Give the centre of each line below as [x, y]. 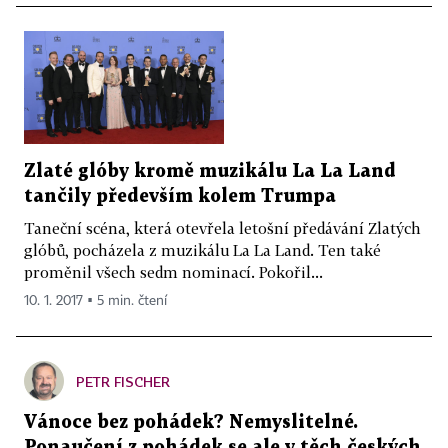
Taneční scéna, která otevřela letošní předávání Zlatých [222, 227]
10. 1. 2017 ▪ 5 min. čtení [95, 300]
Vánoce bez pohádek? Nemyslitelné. [191, 422]
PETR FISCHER [123, 381]
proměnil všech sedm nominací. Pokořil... [173, 271]
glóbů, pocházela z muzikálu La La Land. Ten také [202, 249]
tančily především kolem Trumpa [180, 196]
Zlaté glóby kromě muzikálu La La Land [210, 171]
